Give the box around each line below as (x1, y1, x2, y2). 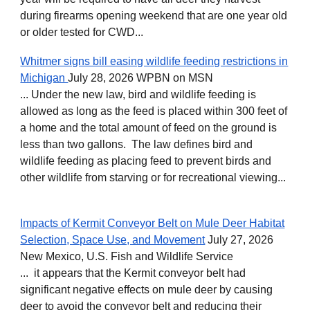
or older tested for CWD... (20, 26, 144, 38)
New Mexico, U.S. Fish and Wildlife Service (20, 250, 234, 262)
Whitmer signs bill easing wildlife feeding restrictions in (20, 55, 289, 67)
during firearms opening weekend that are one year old (20, 9, 288, 21)
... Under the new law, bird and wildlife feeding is (20, 88, 257, 100)
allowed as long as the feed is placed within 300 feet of (20, 104, 288, 117)
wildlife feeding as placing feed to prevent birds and (20, 154, 272, 167)
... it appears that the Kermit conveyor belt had (20, 266, 246, 279)
